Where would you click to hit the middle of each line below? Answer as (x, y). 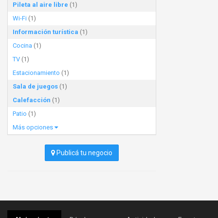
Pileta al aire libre (40, 5)
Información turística (45, 32)
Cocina (22, 45)
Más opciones (34, 127)
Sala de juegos (35, 86)
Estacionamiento (36, 73)
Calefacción (32, 100)
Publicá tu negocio (84, 153)
